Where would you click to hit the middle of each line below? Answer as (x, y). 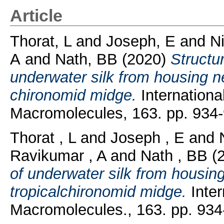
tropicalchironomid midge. (98, 191)
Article (36, 15)
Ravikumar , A (58, 155)
